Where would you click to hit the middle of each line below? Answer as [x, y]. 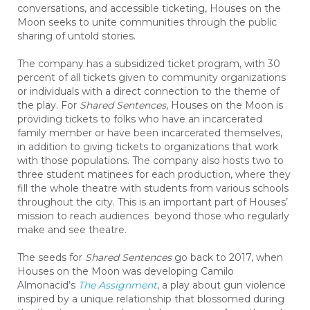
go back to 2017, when [229, 257]
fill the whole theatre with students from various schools [153, 188]
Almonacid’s [46, 285]
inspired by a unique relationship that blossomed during [151, 299]
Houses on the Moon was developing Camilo [126, 271]
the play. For [47, 105]
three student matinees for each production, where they [154, 174]
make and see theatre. [72, 230]
